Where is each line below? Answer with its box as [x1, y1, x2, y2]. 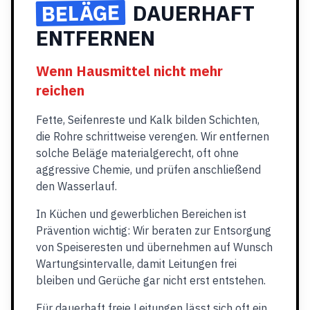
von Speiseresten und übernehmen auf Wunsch [36, 240, 273, 254]
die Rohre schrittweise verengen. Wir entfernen [36, 129, 269, 143]
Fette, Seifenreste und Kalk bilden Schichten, [36, 113, 259, 127]
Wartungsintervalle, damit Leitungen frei [36, 257, 237, 271]
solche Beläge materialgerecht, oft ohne [36, 146, 239, 160]
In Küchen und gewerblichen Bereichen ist [36, 207, 246, 221]
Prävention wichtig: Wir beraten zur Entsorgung [36, 224, 271, 237]
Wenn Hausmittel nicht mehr [36, 62, 223, 80]
